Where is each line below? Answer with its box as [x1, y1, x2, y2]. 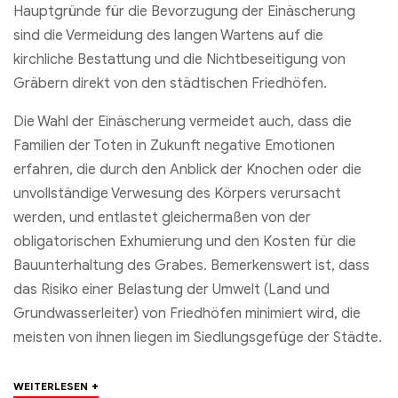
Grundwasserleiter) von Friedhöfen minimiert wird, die [13, 305, 361, 323]
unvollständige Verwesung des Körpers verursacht [13, 185, 341, 203]
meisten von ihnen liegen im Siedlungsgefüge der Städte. [13, 329, 382, 347]
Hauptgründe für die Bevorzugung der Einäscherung [13, 3, 355, 21]
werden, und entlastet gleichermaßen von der [13, 209, 311, 227]
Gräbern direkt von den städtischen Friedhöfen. [13, 75, 327, 93]
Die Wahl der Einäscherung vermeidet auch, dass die [13, 113, 352, 131]
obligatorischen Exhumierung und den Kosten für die [13, 233, 356, 251]
